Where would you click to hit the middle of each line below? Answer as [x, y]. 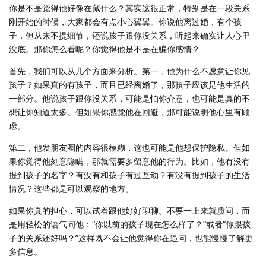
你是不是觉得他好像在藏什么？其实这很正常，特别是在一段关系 [129, 8]
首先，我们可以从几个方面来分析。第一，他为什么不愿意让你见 [129, 71]
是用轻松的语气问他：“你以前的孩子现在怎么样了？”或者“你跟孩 [130, 224]
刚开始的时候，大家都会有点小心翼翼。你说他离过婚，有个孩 [125, 22]
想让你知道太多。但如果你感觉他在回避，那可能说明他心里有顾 [129, 112]
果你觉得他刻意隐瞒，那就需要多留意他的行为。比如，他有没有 [129, 161]
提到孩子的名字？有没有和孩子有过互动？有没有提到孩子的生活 [129, 175]
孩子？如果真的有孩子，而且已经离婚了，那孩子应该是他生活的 [129, 85]
